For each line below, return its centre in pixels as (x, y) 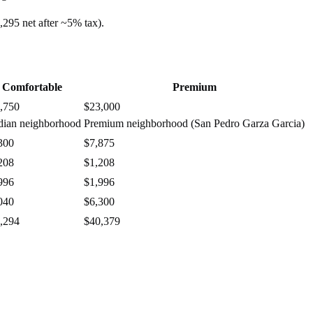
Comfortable (32, 87)
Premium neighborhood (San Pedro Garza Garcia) (194, 124)
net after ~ (45, 22)
